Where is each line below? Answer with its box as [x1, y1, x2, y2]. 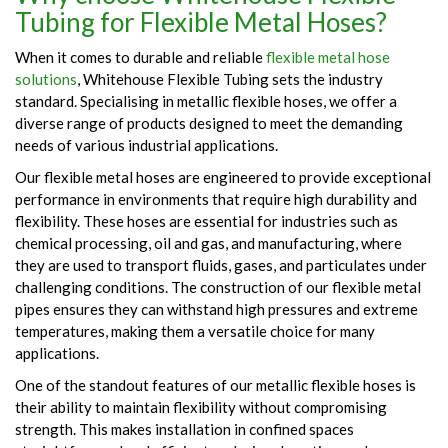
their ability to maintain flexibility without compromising [15, 397, 387, 416]
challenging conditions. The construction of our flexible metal [15, 277, 421, 296]
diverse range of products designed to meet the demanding [15, 113, 403, 132]
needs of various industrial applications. [15, 135, 278, 154]
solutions [15, 69, 77, 88]
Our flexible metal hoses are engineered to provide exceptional [15, 167, 431, 186]
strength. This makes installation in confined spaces [15, 419, 354, 438]
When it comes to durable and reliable [15, 47, 266, 66]
